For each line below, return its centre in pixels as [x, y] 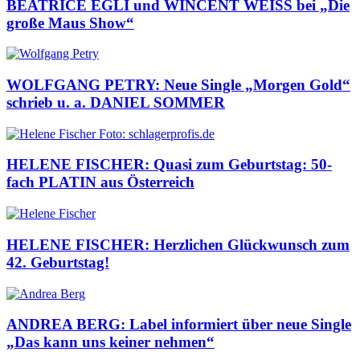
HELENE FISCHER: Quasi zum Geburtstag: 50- [169, 165]
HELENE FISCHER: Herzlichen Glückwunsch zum [178, 244]
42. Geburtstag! [58, 262]
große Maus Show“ [70, 22]
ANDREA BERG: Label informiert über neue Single [179, 325]
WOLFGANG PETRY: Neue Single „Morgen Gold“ [178, 84]
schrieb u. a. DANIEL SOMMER [116, 102]
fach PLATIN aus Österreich [100, 182]
